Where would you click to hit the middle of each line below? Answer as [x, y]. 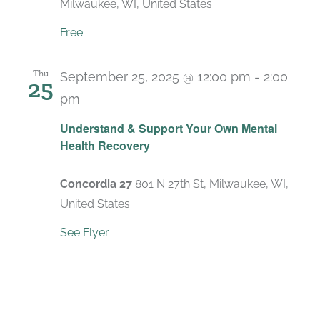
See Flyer [85, 232]
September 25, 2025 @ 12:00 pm [155, 77]
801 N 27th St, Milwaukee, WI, [212, 184]
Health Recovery [105, 145]
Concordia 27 [97, 184]
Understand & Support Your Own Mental [169, 128]
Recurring [115, 111]
